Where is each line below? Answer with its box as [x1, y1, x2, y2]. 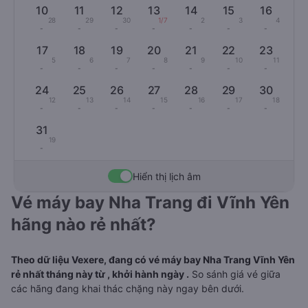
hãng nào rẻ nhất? [11, 214, 156, 234]
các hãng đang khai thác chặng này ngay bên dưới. [11, 283, 244, 294]
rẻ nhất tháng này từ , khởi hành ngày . [11, 268, 189, 280]
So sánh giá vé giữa [189, 268, 280, 280]
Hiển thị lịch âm [132, 170, 201, 182]
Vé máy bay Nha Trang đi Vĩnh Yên [11, 192, 289, 212]
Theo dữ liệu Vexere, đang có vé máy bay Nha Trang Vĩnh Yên [11, 254, 295, 265]
